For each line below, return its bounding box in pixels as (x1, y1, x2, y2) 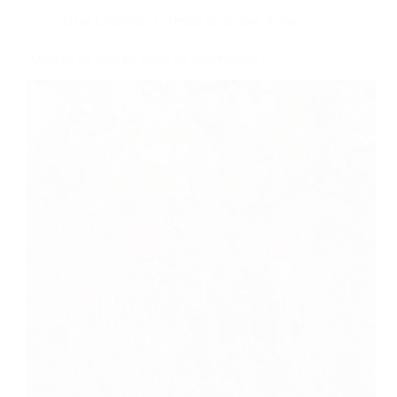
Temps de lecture (166, 13, 261, 29)
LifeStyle (95, 13, 147, 29)
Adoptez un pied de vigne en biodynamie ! (27, 51, 265, 66)
